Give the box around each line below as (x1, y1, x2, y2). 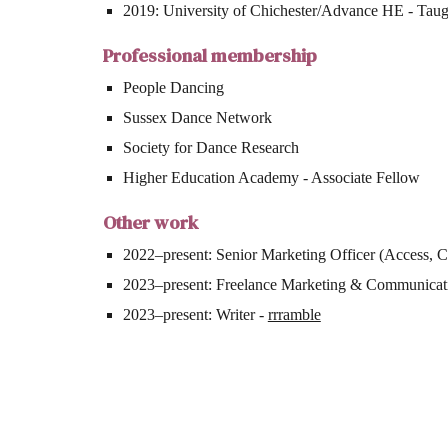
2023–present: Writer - (122, 305, 268, 323)
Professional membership (102, 42, 317, 68)
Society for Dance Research (122, 138, 299, 156)
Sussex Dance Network (122, 108, 272, 126)
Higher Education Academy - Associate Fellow (122, 168, 420, 186)
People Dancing (122, 78, 224, 96)
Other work (102, 209, 198, 235)
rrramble (267, 305, 321, 323)
